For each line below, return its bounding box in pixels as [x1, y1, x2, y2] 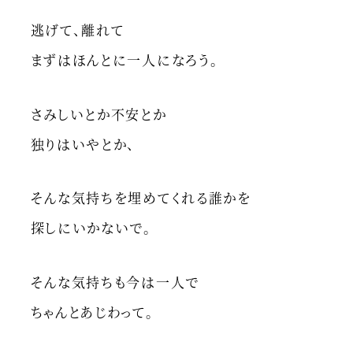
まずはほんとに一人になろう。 [30, 50, 219, 70]
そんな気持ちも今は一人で [30, 271, 199, 292]
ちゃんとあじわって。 [30, 301, 154, 321]
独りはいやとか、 [30, 133, 136, 154]
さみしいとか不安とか [30, 103, 167, 124]
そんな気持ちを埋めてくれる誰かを [30, 188, 251, 208]
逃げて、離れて [30, 20, 124, 40]
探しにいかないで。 [30, 217, 152, 238]
